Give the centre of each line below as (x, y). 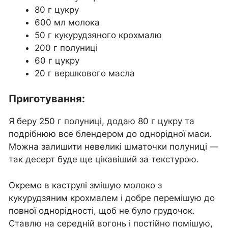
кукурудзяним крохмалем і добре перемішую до (112, 198)
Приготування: (47, 99)
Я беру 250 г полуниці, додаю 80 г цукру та (102, 121)
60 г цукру (57, 60)
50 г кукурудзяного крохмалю (98, 35)
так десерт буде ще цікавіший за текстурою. (104, 160)
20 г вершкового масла (85, 73)
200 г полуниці (66, 48)
